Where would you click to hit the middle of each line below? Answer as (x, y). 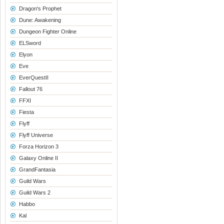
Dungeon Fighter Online (47, 31)
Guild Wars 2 (34, 192)
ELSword (30, 43)
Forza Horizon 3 (38, 146)
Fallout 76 (30, 89)
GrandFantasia (37, 169)
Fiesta (26, 112)
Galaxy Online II (38, 158)
